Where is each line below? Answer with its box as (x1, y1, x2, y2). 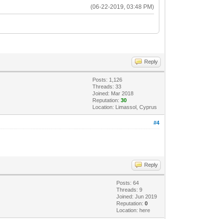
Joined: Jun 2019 (116, 193, 157, 199)
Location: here (116, 207, 151, 213)
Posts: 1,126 (92, 76, 123, 83)
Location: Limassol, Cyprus (92, 104, 157, 110)
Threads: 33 (92, 83, 122, 89)
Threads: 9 (116, 186, 143, 193)
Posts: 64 (116, 179, 139, 186)
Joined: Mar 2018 (92, 90, 134, 96)
